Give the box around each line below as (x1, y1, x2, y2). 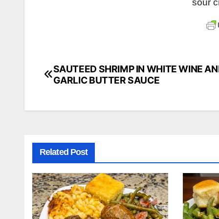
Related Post (40, 147, 88, 157)
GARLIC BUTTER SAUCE (53, 74, 160, 86)
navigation (44, 84, 115, 102)
